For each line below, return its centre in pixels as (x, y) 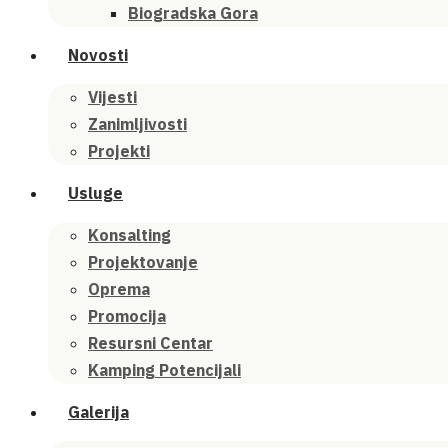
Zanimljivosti (137, 124)
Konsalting (129, 235)
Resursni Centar (150, 343)
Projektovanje (143, 262)
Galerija (98, 412)
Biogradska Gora (193, 13)
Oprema (119, 289)
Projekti (119, 151)
